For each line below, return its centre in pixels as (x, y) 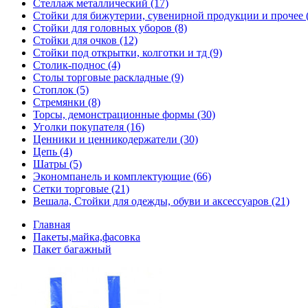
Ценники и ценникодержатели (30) (115, 139)
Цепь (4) (53, 151)
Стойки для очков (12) (85, 40)
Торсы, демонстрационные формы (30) (124, 114)
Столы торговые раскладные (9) (108, 77)
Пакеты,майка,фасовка (87, 236)
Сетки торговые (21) (81, 188)
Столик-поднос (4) (77, 65)
